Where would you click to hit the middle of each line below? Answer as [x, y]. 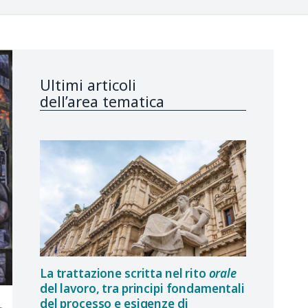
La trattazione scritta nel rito [124, 274]
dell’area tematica [102, 101]
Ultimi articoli [88, 85]
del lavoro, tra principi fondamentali [142, 289]
